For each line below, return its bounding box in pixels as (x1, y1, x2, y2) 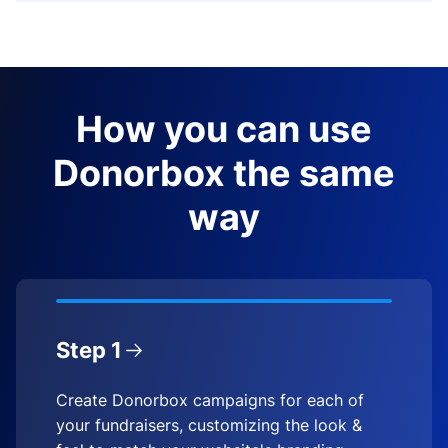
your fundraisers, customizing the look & (56, 414, 362, 435)
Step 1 (56, 336, 122, 363)
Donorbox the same (53, 150, 395, 195)
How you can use (76, 106, 372, 151)
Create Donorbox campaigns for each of (56, 389, 364, 410)
